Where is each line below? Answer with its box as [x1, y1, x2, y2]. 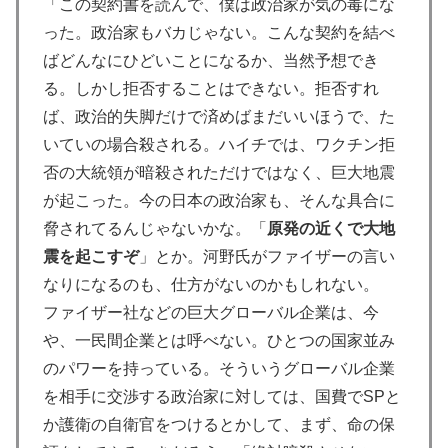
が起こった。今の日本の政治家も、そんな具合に [43, 191, 395, 209]
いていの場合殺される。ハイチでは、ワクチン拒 [43, 135, 395, 153]
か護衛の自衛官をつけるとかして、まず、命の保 [43, 415, 395, 433]
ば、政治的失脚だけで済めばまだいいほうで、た [43, 107, 395, 125]
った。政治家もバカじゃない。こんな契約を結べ [43, 23, 395, 41]
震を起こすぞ [43, 247, 139, 265]
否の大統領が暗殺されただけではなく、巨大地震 [43, 163, 395, 181]
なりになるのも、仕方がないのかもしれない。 [43, 275, 379, 293]
